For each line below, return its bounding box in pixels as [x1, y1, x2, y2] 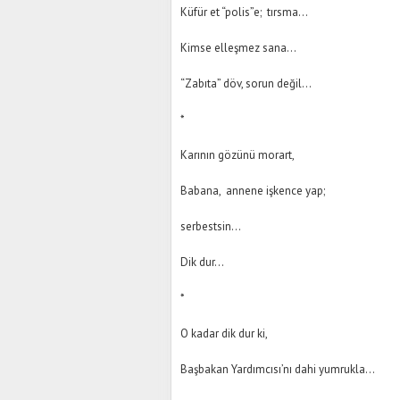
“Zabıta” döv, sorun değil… [180, 76, 312, 91]
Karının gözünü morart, [180, 147, 295, 162]
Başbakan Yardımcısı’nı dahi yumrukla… [180, 362, 375, 377]
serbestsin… [180, 219, 241, 234]
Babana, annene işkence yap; [180, 183, 325, 198]
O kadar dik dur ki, [180, 326, 268, 341]
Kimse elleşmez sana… [180, 40, 296, 55]
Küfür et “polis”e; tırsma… [180, 4, 308, 20]
